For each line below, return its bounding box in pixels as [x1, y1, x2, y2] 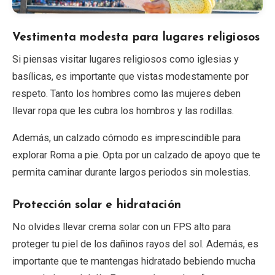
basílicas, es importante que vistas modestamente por [12, 71, 249, 83]
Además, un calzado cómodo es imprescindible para [12, 132, 241, 144]
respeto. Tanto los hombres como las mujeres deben [12, 88, 241, 100]
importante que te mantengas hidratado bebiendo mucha [12, 255, 255, 268]
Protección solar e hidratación [12, 199, 181, 212]
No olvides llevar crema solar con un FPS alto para [12, 221, 231, 233]
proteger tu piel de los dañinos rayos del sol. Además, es [12, 238, 258, 250]
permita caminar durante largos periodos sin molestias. [12, 166, 250, 179]
